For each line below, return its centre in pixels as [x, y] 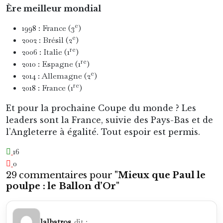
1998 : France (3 [48, 28]
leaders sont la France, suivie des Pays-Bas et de [110, 120]
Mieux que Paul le [162, 175]
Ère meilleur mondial [54, 8]
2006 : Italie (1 [46, 52]
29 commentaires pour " [62, 175]
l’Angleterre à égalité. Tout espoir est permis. [104, 132]
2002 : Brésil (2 [47, 40]
